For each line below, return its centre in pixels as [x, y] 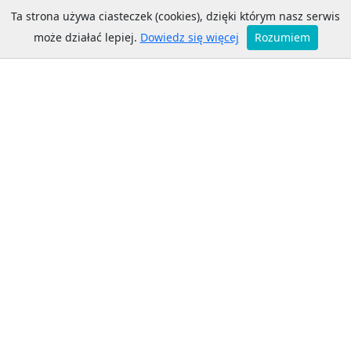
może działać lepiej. [87, 37]
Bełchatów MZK [110, 25]
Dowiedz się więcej [189, 37]
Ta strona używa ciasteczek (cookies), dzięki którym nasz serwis [175, 16]
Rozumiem [282, 37]
